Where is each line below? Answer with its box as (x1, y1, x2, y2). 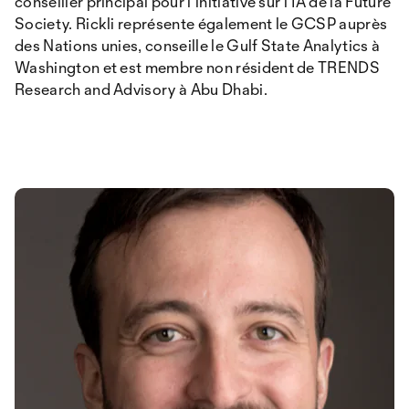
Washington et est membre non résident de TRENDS (15, 58, 381, 77)
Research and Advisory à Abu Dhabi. (15, 79, 267, 99)
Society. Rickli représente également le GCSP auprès (15, 14, 388, 33)
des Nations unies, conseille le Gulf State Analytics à (15, 36, 381, 55)
